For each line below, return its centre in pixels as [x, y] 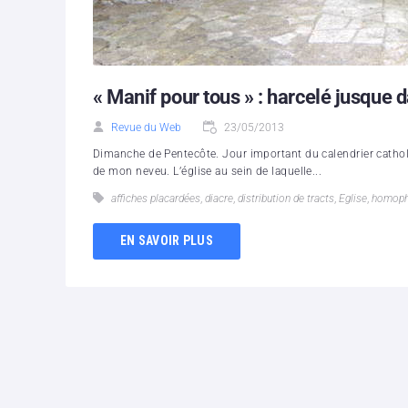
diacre [219, 198]
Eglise [353, 198]
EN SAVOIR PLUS [167, 241]
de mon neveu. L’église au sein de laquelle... [208, 171]
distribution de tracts [286, 198]
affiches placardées [156, 198]
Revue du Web [146, 127]
